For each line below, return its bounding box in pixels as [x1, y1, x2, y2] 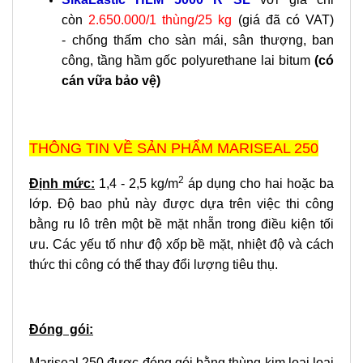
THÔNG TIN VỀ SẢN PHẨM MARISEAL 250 [29, 140, 318, 156]
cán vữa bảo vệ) [62, 74, 160, 88]
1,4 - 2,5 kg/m [95, 177, 178, 190]
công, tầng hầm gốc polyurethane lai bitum [62, 53, 314, 67]
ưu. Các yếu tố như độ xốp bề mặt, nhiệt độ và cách [29, 237, 334, 251]
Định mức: [29, 177, 95, 190]
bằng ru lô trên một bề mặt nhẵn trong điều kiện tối [29, 217, 334, 231]
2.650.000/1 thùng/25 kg [88, 13, 233, 27]
